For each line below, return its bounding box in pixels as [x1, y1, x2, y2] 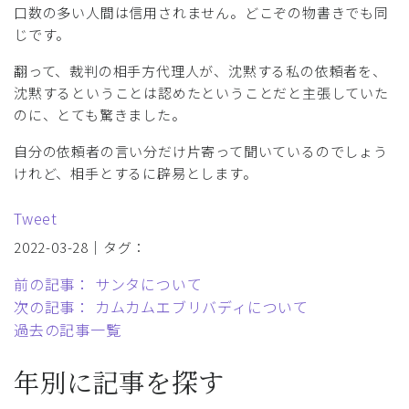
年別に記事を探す [14, 362, 225, 401]
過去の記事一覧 [14, 318, 121, 341]
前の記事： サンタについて [14, 272, 203, 295]
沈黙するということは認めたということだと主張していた [14, 82, 389, 102]
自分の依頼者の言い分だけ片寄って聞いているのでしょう [14, 141, 388, 161]
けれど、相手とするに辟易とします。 [14, 163, 257, 183]
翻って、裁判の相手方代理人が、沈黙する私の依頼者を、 [14, 60, 387, 80]
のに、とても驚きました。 [14, 104, 186, 124]
